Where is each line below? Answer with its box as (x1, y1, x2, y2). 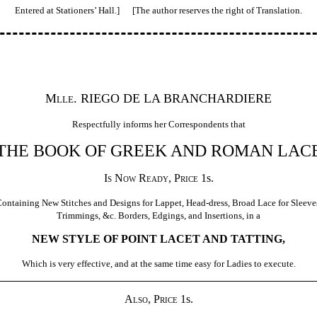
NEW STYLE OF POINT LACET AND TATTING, (32, 232, 285, 245)
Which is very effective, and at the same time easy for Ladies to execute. (21, 258, 296, 269)
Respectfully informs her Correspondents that (71, 118, 246, 129)
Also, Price (124, 292, 178, 305)
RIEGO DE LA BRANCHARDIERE (77, 91, 272, 105)
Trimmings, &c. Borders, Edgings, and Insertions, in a (57, 209, 260, 221)
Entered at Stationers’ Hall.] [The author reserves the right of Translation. (15, 4, 302, 16)
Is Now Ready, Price (103, 171, 198, 184)
